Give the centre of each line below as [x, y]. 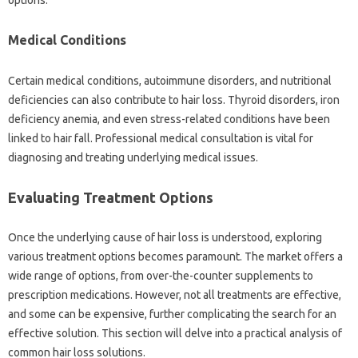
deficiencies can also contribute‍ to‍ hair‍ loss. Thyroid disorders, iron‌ [174, 99]
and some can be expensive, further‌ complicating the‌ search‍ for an [172, 314]
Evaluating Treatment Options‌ [111, 197]
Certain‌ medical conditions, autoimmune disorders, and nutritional [170, 80]
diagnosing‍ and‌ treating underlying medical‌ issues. [133, 157]
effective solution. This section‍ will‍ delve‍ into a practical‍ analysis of [175, 333]
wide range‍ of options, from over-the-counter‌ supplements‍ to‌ [161, 275]
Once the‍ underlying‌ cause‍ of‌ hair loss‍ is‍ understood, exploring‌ [165, 237]
